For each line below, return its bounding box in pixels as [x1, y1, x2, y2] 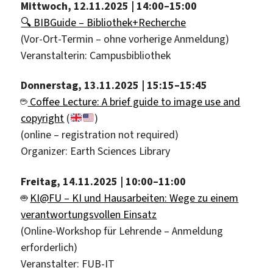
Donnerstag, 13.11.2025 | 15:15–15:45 [21, 78, 208, 93]
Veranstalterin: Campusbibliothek [21, 48, 171, 63]
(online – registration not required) [21, 127, 179, 143]
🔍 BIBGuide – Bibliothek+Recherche [21, 15, 186, 30]
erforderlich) [21, 239, 78, 255]
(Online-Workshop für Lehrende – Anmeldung [21, 223, 224, 238]
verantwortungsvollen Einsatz [21, 207, 157, 222]
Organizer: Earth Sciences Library [21, 144, 171, 159]
